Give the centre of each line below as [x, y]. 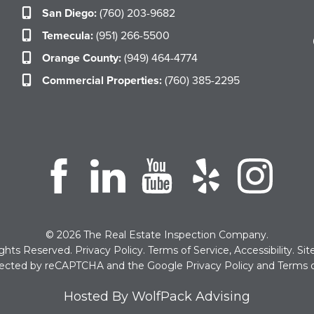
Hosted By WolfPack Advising [157, 296]
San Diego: [69, 13]
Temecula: [67, 35]
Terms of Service [188, 250]
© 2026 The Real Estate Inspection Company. [157, 234]
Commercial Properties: [102, 80]
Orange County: [81, 57]
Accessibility [263, 250]
